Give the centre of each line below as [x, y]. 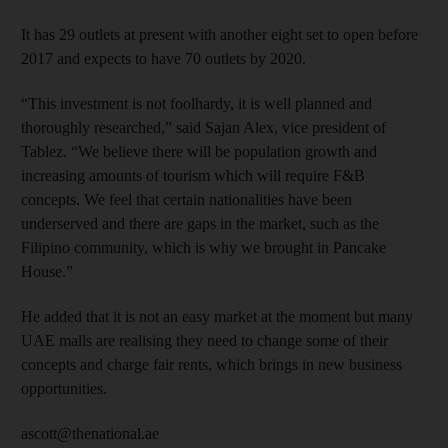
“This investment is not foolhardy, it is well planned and [196, 103]
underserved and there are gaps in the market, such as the [200, 223]
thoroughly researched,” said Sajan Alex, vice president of [203, 127]
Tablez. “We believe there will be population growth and [199, 151]
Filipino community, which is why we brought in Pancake [203, 247]
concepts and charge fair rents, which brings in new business [211, 364]
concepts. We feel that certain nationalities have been [186, 199]
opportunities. [64, 388]
